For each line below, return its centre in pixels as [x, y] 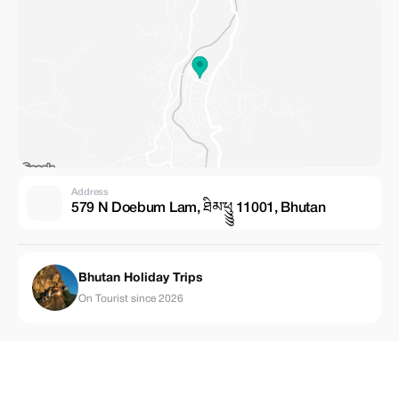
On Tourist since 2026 [131, 298]
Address [90, 192]
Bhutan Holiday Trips [141, 278]
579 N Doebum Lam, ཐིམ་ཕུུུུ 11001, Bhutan [199, 208]
